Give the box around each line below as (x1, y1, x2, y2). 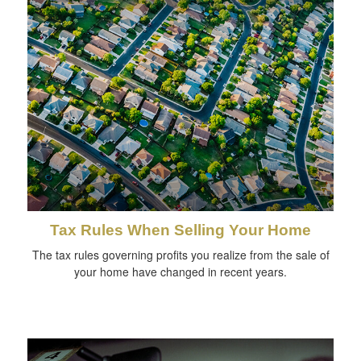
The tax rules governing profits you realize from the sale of (31, 247, 330, 263)
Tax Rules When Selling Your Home (50, 222, 311, 239)
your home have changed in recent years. (74, 263, 287, 280)
